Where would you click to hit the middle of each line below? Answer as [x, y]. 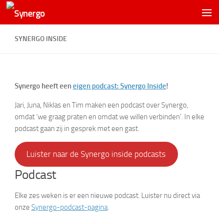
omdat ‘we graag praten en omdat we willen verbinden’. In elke [109, 117]
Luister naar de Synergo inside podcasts [96, 154]
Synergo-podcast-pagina [69, 207]
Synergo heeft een [44, 86]
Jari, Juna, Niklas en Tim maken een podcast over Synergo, [101, 105]
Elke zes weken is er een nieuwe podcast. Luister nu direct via [107, 195]
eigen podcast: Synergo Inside [120, 86]
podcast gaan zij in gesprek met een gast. [77, 129]
